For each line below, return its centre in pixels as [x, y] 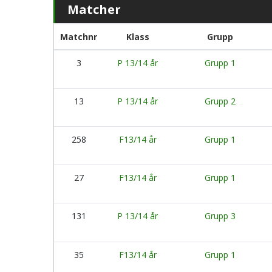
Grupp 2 [220, 101]
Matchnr [79, 37]
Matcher [94, 9]
